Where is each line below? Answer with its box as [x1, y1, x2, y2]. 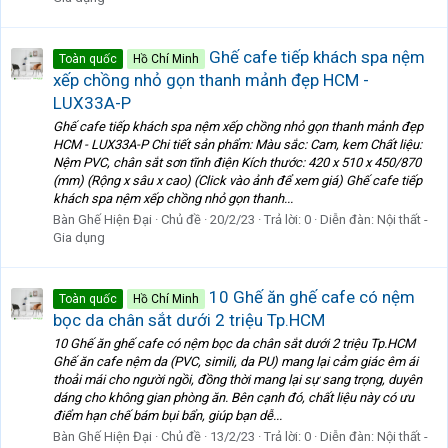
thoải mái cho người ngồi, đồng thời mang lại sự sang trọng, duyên [53, 372, 422, 388]
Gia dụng [53, 230, 105, 246]
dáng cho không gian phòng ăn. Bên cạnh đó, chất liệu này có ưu [53, 390, 414, 406]
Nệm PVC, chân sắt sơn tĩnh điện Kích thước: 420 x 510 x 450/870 [53, 155, 421, 171]
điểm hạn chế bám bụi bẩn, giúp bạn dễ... [53, 408, 282, 424]
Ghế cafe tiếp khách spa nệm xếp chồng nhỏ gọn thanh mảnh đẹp [53, 119, 423, 135]
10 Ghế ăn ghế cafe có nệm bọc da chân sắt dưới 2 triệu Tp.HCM [53, 336, 415, 352]
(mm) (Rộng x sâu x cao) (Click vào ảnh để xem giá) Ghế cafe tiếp [53, 173, 422, 189]
